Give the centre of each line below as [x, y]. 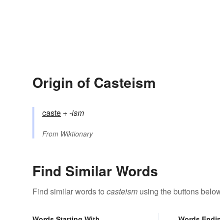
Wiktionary [77, 134]
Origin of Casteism [94, 82]
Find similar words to [69, 192]
